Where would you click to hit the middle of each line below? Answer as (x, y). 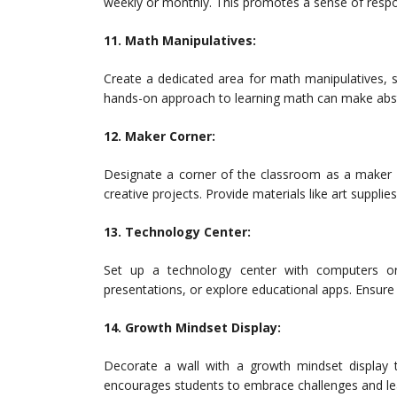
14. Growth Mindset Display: (192, 327)
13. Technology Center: (177, 232)
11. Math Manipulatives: (180, 40)
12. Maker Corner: (160, 136)
